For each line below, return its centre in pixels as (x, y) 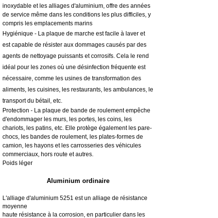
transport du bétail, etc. (32, 100)
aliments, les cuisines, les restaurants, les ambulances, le (78, 89)
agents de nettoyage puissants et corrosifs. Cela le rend (76, 56)
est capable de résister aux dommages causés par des (74, 45)
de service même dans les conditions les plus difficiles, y (77, 14)
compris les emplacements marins (47, 23)
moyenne (15, 206)
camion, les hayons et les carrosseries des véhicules (72, 145)
